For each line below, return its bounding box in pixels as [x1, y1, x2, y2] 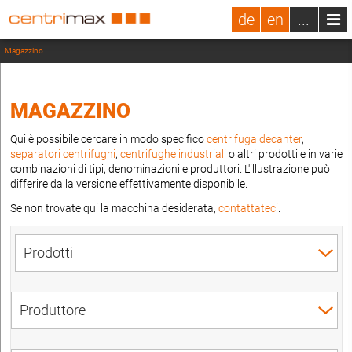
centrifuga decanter [207, 133, 302, 145]
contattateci [218, 202, 278, 214]
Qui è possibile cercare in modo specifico [10, 133, 207, 145]
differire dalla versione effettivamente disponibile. [10, 178, 247, 190]
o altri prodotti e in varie [226, 148, 343, 160]
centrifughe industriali [120, 148, 226, 160]
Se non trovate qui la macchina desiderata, [10, 202, 218, 214]
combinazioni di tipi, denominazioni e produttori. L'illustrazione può [10, 163, 330, 175]
